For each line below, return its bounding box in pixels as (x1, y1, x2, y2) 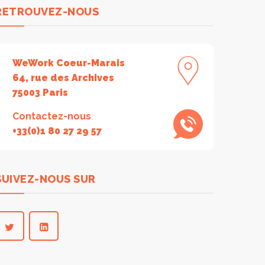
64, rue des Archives (12, 72, 114, 84)
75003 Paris (12, 87, 68, 99)
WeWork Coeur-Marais (12, 57, 125, 69)
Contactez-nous (12, 111, 91, 122)
